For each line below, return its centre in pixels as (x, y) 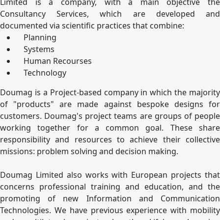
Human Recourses (54, 61)
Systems (35, 49)
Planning (36, 38)
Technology (41, 73)
